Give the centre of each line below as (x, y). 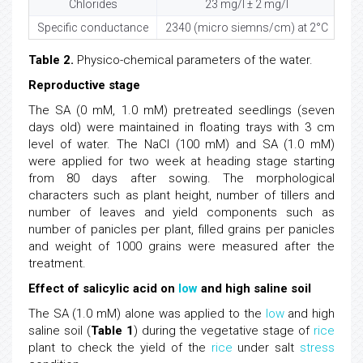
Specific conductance (93, 28)
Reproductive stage (84, 85)
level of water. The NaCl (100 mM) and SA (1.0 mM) (181, 144)
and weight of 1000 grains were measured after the (181, 246)
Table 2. (51, 60)
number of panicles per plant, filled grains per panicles (181, 229)
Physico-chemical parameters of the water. (193, 60)
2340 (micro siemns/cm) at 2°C (247, 28)
